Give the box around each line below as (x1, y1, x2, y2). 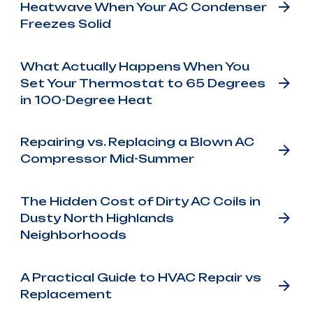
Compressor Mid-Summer (20, 152, 194, 166)
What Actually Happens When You (20, 59, 249, 73)
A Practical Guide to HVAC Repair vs (20, 270, 261, 284)
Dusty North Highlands (20, 210, 174, 225)
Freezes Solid (20, 16, 111, 31)
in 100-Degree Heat (20, 92, 152, 107)
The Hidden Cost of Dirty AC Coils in (20, 194, 261, 208)
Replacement (20, 286, 112, 301)
